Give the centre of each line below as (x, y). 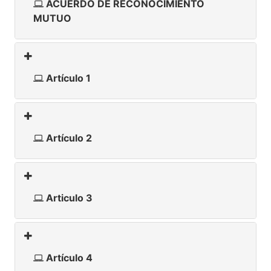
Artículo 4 (68, 257)
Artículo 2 (68, 138)
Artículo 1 (67, 78)
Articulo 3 (68, 198)
